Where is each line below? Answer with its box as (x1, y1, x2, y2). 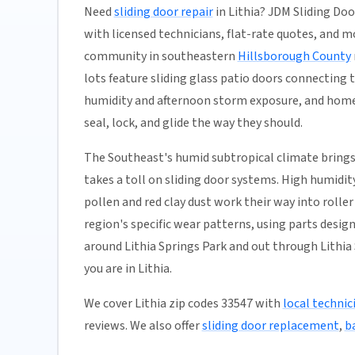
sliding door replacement (201, 317, 339, 335)
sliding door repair (113, 3, 213, 21)
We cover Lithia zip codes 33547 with (83, 295, 283, 313)
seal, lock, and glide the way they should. (83, 114, 303, 132)
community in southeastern (83, 48, 238, 66)
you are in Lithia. (83, 260, 172, 278)
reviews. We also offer (83, 317, 202, 335)
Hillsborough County (237, 48, 351, 66)
